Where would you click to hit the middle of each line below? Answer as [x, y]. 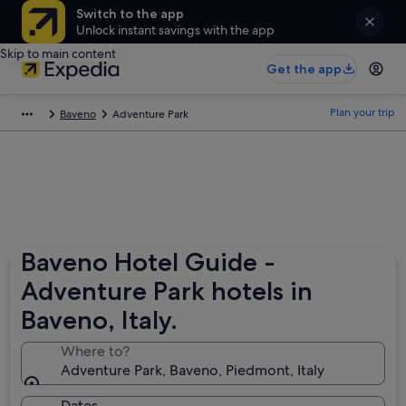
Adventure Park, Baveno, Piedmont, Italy [193, 370]
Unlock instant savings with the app [175, 30]
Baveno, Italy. [100, 320]
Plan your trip [362, 112]
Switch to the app [130, 14]
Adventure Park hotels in [167, 291]
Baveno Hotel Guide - [149, 262]
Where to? [96, 351]
